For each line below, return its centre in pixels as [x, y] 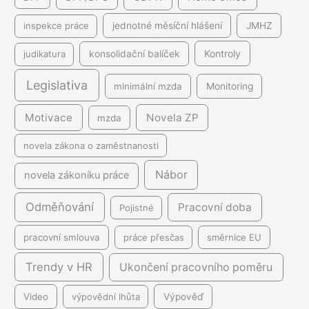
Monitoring [229, 87]
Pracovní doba [215, 207]
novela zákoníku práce [77, 176]
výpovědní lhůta [106, 296]
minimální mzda [148, 87]
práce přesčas [153, 237]
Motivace [48, 117]
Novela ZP [172, 117]
